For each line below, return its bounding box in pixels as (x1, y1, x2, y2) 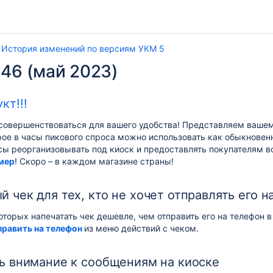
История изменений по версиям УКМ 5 (1, 43, 165, 54)
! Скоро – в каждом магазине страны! (15, 156, 174, 166)
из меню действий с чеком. (84, 223, 199, 233)
